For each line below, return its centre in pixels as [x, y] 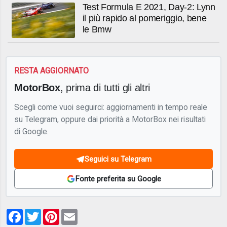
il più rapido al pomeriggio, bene [144, 18]
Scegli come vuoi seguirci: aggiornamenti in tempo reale [111, 107]
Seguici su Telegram [118, 159]
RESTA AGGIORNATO [52, 71]
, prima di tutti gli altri [105, 87]
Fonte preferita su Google [118, 179]
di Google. [32, 131]
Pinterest [78, 212]
